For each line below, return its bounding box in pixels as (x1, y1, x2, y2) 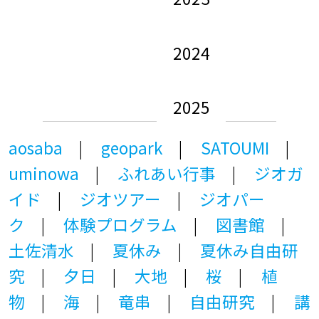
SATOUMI (201, 135, 270, 159)
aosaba (8, 135, 63, 159)
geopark (101, 135, 163, 159)
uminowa (8, 161, 79, 185)
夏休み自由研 (200, 238, 299, 262)
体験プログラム (63, 212, 178, 236)
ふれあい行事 (117, 161, 216, 185)
